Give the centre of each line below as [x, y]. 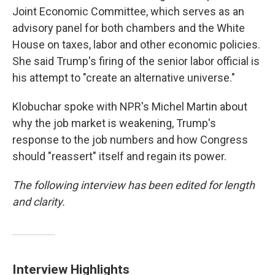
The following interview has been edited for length [134, 185]
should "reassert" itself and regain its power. [119, 156]
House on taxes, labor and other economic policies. [136, 45]
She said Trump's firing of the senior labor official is [136, 61]
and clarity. [40, 202]
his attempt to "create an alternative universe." [124, 78]
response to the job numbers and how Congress [130, 140]
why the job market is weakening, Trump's [114, 123]
